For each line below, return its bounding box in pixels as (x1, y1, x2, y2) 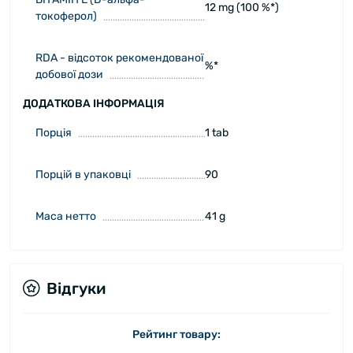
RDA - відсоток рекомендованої (35, 50, 203, 65)
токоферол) (35, 9, 97, 23)
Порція (35, 125, 72, 139)
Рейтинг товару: (132, 327, 221, 341)
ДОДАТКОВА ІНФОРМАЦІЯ (23, 96, 165, 110)
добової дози (35, 67, 103, 81)
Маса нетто (35, 209, 96, 223)
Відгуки (46, 278, 106, 298)
